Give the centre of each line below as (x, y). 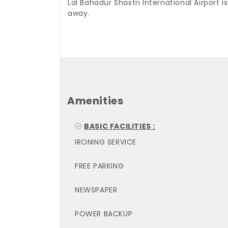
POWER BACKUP (104, 214)
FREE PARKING (99, 166)
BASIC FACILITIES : (120, 126)
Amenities (95, 101)
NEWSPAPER (96, 190)
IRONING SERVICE (106, 142)
